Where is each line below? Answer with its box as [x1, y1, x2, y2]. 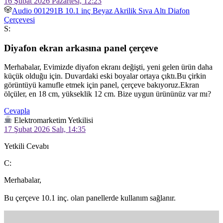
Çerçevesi [4, 15, 35, 24]
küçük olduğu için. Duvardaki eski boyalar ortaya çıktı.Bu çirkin [4, 72, 208, 81]
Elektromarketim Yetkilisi [14, 116, 93, 125]
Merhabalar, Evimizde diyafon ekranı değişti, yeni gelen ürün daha [4, 63, 215, 72]
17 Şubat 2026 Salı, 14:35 [4, 125, 86, 134]
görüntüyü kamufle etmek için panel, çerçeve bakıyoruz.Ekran [4, 81, 201, 90]
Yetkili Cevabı [4, 142, 49, 151]
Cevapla [4, 107, 30, 115]
